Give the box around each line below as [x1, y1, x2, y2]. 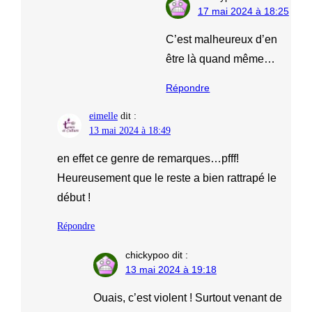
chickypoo [125, 249, 169, 260]
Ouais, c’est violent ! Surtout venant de [93, 291, 283, 304]
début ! [57, 192, 91, 204]
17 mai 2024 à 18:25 [197, 5, 289, 17]
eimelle [88, 111, 118, 122]
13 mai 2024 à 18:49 [88, 125, 171, 136]
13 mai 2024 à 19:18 [125, 263, 217, 275]
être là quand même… [166, 52, 276, 65]
